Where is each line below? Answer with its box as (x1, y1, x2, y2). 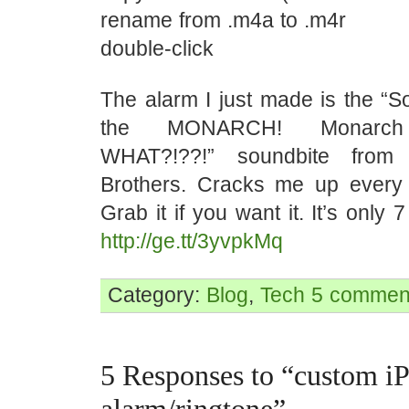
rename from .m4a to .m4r (100, 8, 346, 32)
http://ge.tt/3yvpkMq (100, 229, 283, 253)
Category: (108, 283, 206, 307)
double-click (100, 37, 214, 60)
